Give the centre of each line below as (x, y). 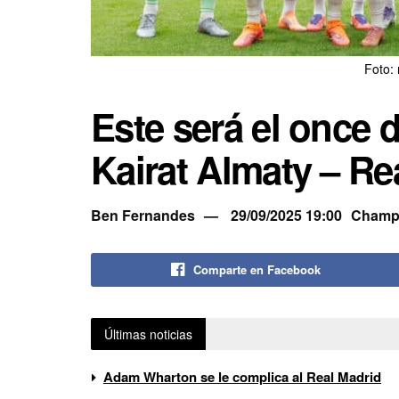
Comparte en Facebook (257, 269)
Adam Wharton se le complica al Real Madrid (242, 376)
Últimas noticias (148, 334)
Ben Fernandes (143, 215)
